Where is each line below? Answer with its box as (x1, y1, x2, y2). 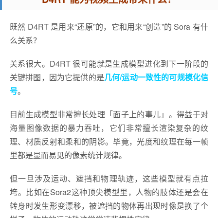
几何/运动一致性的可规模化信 (104, 72, 209, 83)
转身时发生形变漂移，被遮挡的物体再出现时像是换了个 (10, 200, 208, 211)
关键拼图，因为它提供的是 (10, 72, 104, 83)
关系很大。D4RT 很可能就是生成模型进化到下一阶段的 (10, 58, 208, 69)
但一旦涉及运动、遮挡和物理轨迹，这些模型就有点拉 (10, 173, 208, 184)
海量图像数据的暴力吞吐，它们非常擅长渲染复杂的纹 (10, 122, 208, 133)
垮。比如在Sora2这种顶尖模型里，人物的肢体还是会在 (10, 186, 208, 198)
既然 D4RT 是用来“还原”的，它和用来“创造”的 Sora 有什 (10, 21, 208, 32)
